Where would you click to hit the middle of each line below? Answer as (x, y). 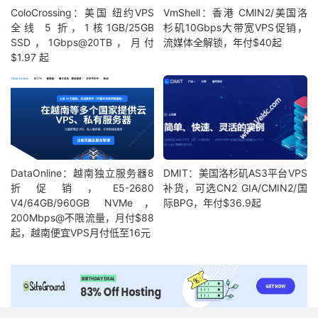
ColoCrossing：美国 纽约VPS (83, 12)
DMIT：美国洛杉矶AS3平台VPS (235, 173)
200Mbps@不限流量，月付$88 (83, 218)
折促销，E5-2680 (83, 188)
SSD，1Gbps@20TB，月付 (83, 42)
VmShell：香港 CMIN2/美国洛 (235, 12)
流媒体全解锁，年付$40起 (223, 42)
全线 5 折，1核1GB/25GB (83, 27)
